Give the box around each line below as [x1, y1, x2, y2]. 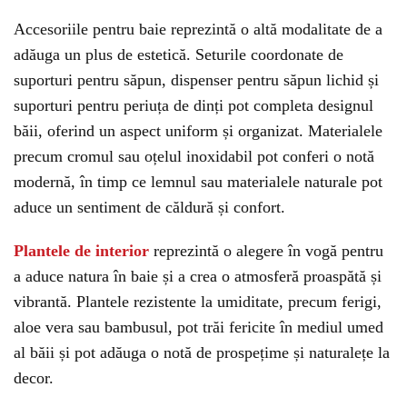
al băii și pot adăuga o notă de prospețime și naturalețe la [14, 343, 390, 362]
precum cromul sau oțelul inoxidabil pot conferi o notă [14, 147, 374, 165]
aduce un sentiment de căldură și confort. [14, 198, 285, 216]
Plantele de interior [14, 242, 149, 260]
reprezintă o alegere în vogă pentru [149, 242, 383, 260]
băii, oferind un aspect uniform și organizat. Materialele [14, 122, 382, 140]
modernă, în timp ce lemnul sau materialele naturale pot [14, 173, 382, 191]
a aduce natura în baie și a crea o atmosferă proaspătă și [14, 267, 382, 285]
